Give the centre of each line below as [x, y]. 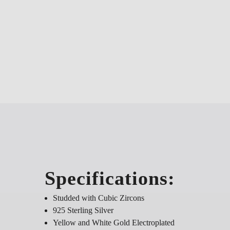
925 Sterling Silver [83, 210]
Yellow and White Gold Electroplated [114, 222]
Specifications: [110, 178]
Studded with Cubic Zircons [99, 198]
